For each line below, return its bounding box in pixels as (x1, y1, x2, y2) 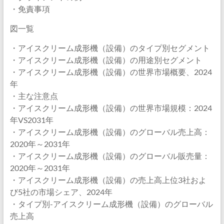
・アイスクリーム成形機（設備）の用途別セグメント (9, 55, 202, 64)
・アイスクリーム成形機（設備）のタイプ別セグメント (9, 43, 210, 52)
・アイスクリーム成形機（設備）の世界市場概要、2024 (9, 67, 212, 76)
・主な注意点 (9, 91, 58, 100)
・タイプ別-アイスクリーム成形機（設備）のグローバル (9, 199, 213, 208)
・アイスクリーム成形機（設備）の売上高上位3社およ (9, 175, 206, 184)
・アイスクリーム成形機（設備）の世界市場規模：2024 (9, 103, 212, 112)
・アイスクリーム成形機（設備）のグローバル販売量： (9, 151, 210, 160)
